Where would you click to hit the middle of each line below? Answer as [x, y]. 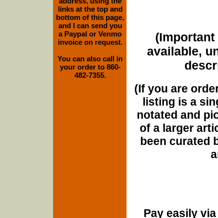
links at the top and [90, 9]
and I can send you [90, 26]
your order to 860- [90, 67]
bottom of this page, [90, 17]
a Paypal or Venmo [90, 34]
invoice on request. [90, 42]
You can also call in [90, 59]
